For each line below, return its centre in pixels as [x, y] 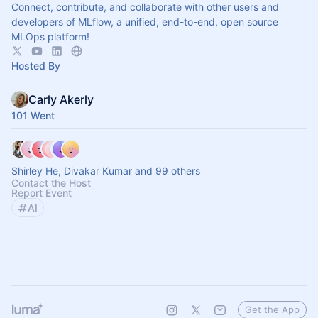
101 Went [33, 115]
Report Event [42, 193]
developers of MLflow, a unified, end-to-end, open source [145, 22]
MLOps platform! [50, 37]
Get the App [272, 309]
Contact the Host [51, 183]
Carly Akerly [61, 99]
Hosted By [36, 66]
